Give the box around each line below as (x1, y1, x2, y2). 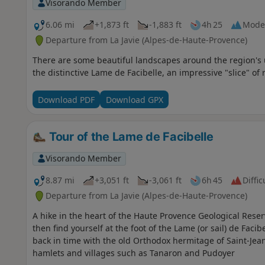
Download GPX (105, 93, 163, 105)
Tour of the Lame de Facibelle (46, 130, 214, 144)
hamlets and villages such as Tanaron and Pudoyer (32, 247, 235, 259)
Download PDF (37, 93, 95, 105)
